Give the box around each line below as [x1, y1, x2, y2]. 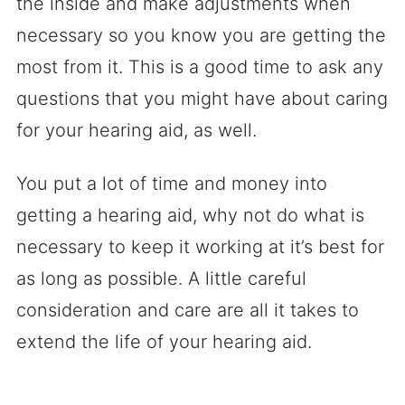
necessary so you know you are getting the [16, 24, 386, 46]
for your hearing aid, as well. [16, 119, 257, 141]
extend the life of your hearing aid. [16, 331, 312, 353]
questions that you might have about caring [16, 88, 388, 109]
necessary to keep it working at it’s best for [16, 236, 384, 258]
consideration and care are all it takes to [16, 299, 359, 321]
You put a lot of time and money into [16, 173, 327, 194]
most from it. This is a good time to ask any [16, 56, 383, 78]
